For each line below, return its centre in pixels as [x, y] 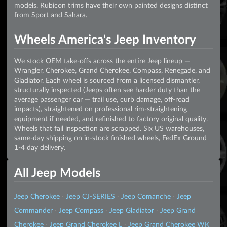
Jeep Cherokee [37, 196]
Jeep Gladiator [132, 210]
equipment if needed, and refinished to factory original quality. [111, 119]
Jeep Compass [81, 210]
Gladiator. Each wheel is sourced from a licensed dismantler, [107, 80]
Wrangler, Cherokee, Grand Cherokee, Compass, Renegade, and [112, 70]
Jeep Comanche [146, 196]
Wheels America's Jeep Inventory [105, 39]
